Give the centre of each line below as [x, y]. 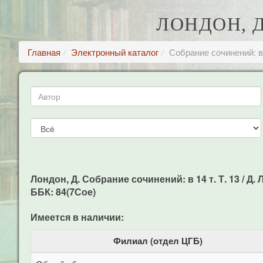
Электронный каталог [115, 52]
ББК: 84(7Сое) [63, 192]
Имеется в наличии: [77, 217]
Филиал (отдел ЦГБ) [158, 241]
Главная [44, 52]
